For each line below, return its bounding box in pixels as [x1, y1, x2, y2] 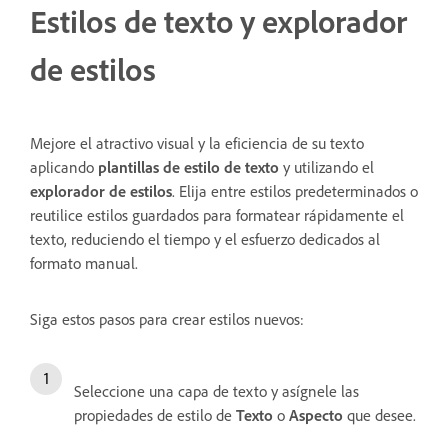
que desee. [343, 404, 416, 425]
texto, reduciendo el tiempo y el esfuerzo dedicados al [30, 228, 380, 249]
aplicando [30, 156, 98, 177]
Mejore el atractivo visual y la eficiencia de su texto [30, 132, 364, 153]
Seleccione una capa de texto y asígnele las [74, 380, 359, 401]
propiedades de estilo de [74, 404, 236, 425]
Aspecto [289, 404, 343, 425]
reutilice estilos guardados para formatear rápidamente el [30, 204, 404, 225]
